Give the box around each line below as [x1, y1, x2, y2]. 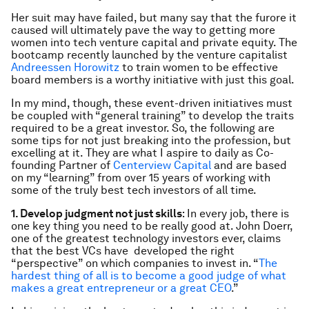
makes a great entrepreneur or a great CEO [11, 281, 231, 295]
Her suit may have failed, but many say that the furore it [11, 11, 297, 24]
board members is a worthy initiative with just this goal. [11, 73, 295, 86]
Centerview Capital [113, 159, 211, 172]
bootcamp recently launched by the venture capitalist [11, 48, 288, 61]
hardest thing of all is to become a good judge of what [11, 269, 286, 282]
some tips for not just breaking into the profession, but [11, 134, 291, 147]
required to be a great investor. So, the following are [11, 121, 275, 134]
